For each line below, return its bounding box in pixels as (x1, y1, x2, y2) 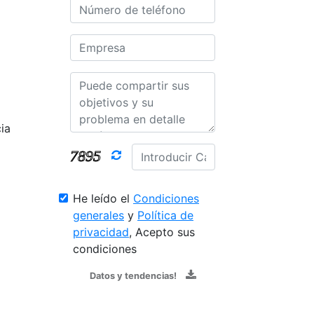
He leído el (73, 191, 133, 205)
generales (73, 207, 124, 222)
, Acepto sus (129, 224, 195, 239)
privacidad (73, 224, 129, 239)
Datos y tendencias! (89, 270, 177, 281)
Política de (137, 207, 193, 222)
